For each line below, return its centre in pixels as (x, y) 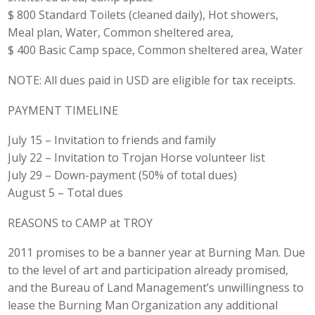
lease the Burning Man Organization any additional (143, 306)
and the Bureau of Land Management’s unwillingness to (156, 288)
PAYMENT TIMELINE (63, 110)
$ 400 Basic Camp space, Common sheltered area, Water (156, 50)
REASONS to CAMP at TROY (81, 223)
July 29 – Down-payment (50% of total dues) (123, 175)
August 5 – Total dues (66, 193)
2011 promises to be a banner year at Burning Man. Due (157, 253)
